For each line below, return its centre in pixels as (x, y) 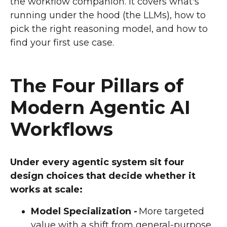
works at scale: (46, 190)
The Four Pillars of (97, 86)
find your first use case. (62, 43)
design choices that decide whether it (103, 176)
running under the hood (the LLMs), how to (108, 15)
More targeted (171, 212)
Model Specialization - (84, 212)
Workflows (62, 129)
